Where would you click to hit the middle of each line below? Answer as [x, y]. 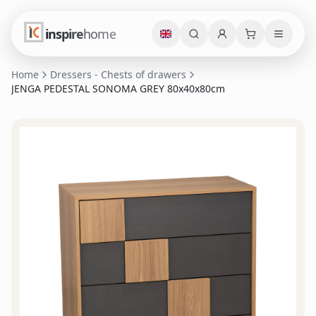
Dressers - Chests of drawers [118, 74]
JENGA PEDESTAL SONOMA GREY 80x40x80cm [118, 89]
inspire [64, 34]
